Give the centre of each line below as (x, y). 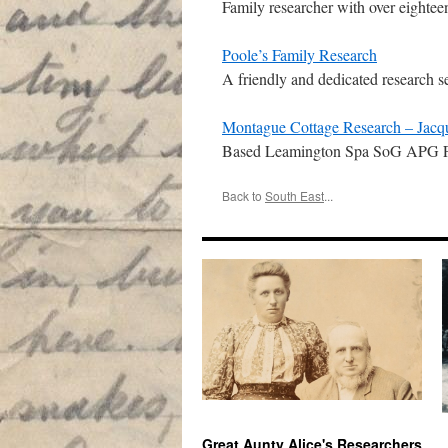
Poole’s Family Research (299, 54)
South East (294, 195)
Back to (243, 195)
